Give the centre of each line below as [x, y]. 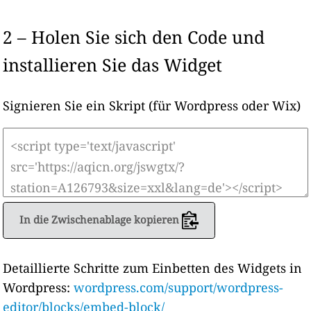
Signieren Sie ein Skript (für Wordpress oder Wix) [152, 105]
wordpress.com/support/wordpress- [179, 288]
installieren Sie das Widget [113, 64]
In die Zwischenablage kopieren [99, 219]
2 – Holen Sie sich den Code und [134, 36]
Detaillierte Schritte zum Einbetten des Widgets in [153, 268]
